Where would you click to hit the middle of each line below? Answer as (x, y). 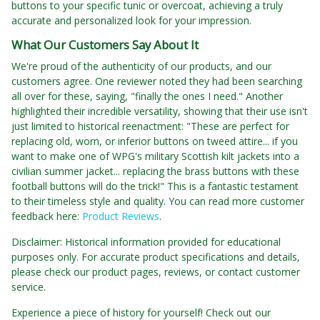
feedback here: (47, 216)
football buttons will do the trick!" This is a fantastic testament (155, 186)
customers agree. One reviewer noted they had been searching (157, 81)
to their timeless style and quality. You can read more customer (158, 201)
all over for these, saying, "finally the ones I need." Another (147, 96)
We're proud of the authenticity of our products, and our (141, 66)
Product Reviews (121, 216)
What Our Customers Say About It (105, 45)
